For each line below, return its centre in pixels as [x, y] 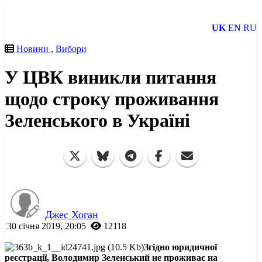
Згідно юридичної [180, 247]
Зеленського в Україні [97, 121]
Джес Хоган [72, 214]
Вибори [71, 49]
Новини [34, 49]
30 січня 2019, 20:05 [46, 226]
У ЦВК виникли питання [111, 77]
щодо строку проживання [112, 99]
